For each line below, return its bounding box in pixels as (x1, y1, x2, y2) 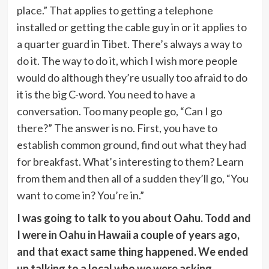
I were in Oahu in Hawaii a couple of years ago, (16, 228, 240, 241)
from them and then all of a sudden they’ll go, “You (16, 171, 249, 185)
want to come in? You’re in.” (16, 188, 144, 202)
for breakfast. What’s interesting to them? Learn (16, 154, 244, 168)
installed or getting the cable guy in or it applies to (16, 20, 247, 34)
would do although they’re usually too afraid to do (16, 70, 247, 84)
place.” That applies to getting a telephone (16, 3, 213, 17)
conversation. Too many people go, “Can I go (16, 104, 222, 118)
